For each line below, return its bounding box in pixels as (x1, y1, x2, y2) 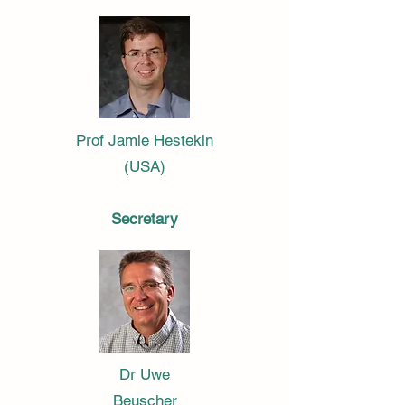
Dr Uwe (119, 365, 170, 383)
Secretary (111, 210, 178, 228)
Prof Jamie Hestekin (76, 131, 213, 149)
